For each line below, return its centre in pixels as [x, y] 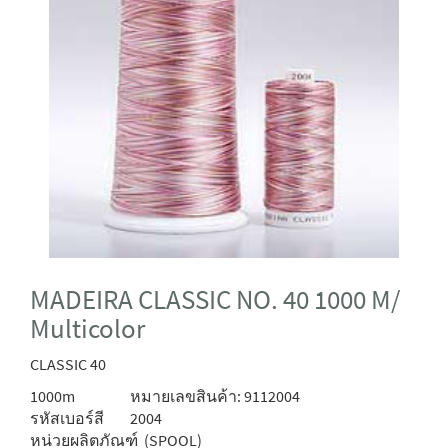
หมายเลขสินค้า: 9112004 [213, 396]
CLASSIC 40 [68, 364]
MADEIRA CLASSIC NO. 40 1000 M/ [215, 300]
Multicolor [87, 329]
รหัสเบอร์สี [67, 418]
